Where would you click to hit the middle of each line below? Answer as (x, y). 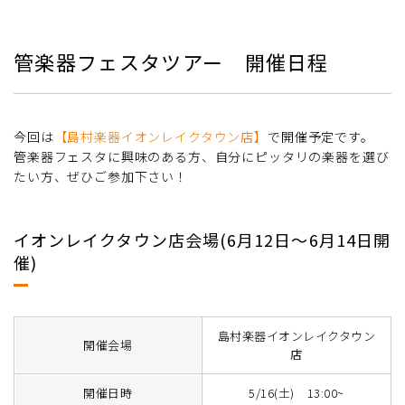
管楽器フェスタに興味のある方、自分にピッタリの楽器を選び (202, 156)
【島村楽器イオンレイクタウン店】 (160, 136)
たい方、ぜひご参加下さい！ (101, 176)
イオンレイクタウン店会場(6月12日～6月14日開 (202, 239)
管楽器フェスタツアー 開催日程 (171, 61)
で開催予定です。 (320, 136)
